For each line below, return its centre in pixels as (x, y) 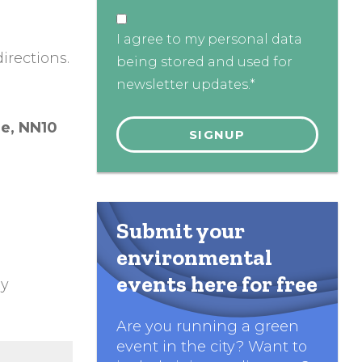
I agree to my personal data (209, 40)
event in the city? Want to (211, 347)
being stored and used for (204, 62)
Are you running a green (207, 327)
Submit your (180, 231)
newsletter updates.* (185, 85)
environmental (194, 258)
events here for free (217, 284)
